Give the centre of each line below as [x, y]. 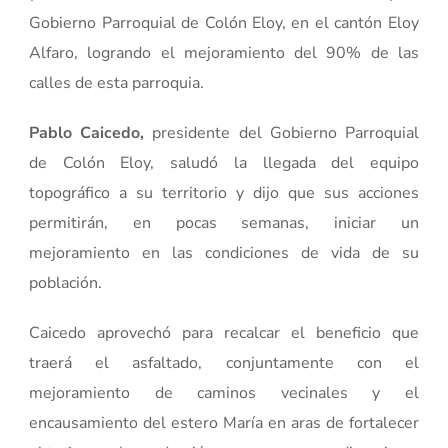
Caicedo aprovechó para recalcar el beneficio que [224, 332]
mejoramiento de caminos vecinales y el [224, 392]
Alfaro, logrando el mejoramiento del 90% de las [224, 52]
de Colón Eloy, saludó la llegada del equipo [224, 162]
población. [66, 282]
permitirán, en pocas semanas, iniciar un [224, 222]
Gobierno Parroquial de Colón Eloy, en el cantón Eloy [224, 22]
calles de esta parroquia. [117, 82]
